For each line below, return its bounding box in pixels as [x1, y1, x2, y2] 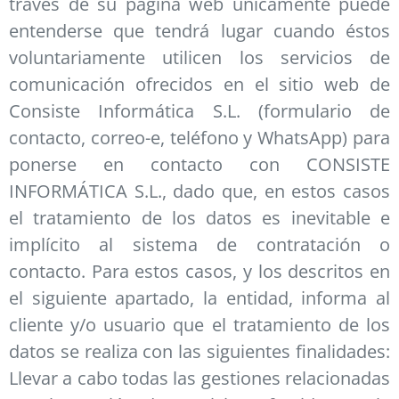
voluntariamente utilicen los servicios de [9, 45, 390, 70]
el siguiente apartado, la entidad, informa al [9, 286, 390, 311]
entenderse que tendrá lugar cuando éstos [9, 19, 390, 44]
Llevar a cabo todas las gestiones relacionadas [9, 366, 390, 391]
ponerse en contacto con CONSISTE [9, 152, 390, 177]
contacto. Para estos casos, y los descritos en [9, 259, 390, 284]
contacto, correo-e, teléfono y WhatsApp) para [9, 126, 390, 151]
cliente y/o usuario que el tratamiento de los [9, 313, 390, 338]
